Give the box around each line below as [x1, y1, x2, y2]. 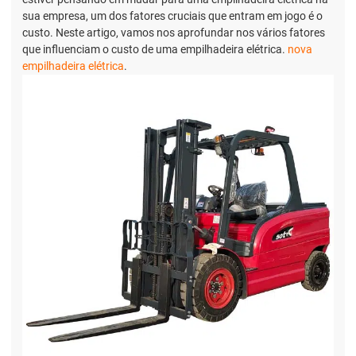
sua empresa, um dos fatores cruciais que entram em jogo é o [22, 10, 323, 23]
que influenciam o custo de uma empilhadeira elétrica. [22, 43, 288, 56]
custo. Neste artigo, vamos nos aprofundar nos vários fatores [22, 26, 325, 40]
